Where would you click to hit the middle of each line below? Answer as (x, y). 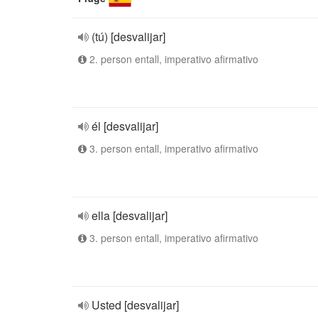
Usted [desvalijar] (135, 305)
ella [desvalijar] (130, 215)
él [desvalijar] (125, 126)
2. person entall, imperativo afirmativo (172, 59)
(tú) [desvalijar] (128, 37)
